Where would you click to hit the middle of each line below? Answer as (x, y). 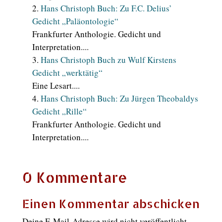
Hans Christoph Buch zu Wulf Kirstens (108, 60)
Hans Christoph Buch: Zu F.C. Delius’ (106, 8)
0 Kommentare (75, 177)
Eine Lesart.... (56, 85)
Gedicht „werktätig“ (67, 73)
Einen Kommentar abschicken (111, 203)
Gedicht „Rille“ (59, 111)
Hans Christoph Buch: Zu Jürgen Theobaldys (119, 98)
